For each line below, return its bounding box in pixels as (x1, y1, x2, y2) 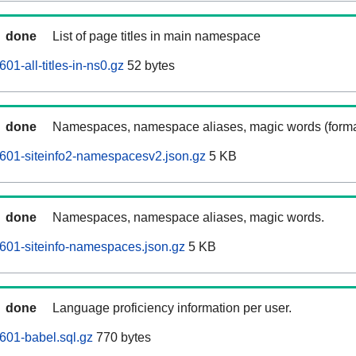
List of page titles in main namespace (52, 29, 261, 44)
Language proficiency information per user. (52, 301, 292, 315)
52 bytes (124, 59, 175, 73)
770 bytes (93, 331, 151, 345)
